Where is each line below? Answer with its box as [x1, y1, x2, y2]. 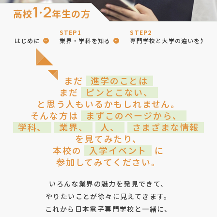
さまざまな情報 [132, 121, 200, 133]
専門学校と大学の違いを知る [130, 36, 214, 45]
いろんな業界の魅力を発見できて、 [49, 179, 168, 188]
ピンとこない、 [86, 86, 153, 98]
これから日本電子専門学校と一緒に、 [45, 204, 172, 214]
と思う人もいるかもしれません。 [37, 97, 180, 110]
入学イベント [89, 144, 147, 156]
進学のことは [91, 74, 149, 87]
